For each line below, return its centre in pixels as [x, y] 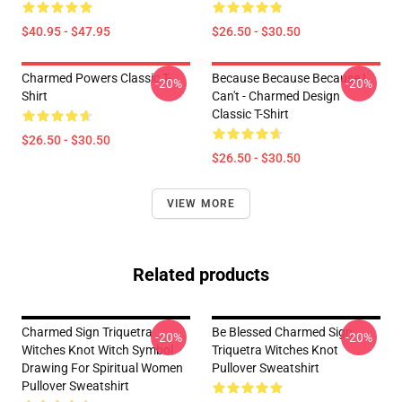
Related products [201, 275]
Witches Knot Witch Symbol [97, 350]
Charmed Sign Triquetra [87, 332]
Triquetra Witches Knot [275, 350]
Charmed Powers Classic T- [96, 78]
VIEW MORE [201, 204]
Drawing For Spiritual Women [102, 368]
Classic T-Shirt [250, 114]
